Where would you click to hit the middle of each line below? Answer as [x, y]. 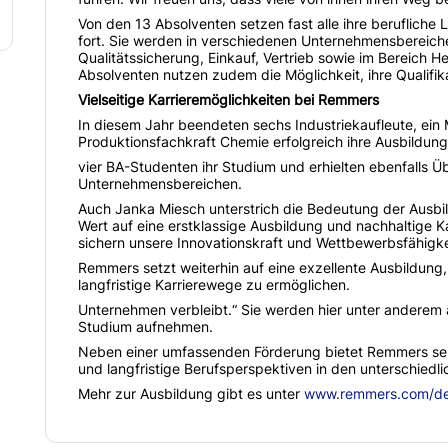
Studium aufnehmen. [145, 327]
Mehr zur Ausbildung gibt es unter [190, 394]
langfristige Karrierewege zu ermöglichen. [213, 285]
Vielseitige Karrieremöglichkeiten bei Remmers [228, 100]
